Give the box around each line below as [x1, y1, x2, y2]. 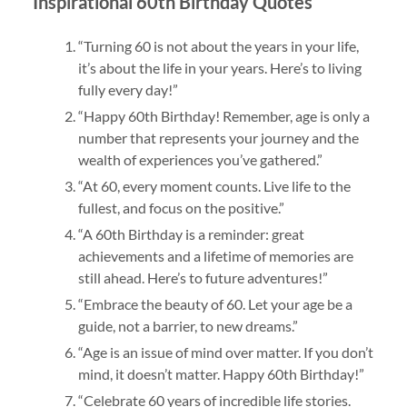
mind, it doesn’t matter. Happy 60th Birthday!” [77, 365, 364, 383]
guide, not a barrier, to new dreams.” [77, 317, 298, 335]
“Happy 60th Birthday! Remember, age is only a [77, 107, 370, 125]
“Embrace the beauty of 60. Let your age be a [77, 295, 352, 313]
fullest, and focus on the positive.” [77, 199, 284, 217]
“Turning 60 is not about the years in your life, [77, 37, 359, 55]
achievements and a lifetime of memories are [77, 247, 353, 265]
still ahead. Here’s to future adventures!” [77, 269, 328, 287]
